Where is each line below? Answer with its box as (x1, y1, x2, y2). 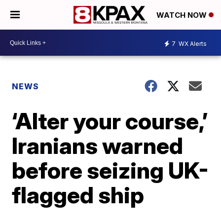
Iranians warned (12, 132, 184, 159)
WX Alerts (177, 39, 207, 47)
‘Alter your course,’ (12, 107, 208, 135)
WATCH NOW (156, 10, 209, 20)
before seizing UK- (12, 156, 209, 184)
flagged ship (12, 181, 145, 209)
